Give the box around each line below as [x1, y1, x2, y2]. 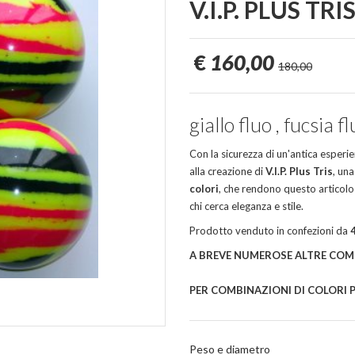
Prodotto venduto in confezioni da [189, 224, 350, 238]
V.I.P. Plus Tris [265, 165, 333, 178]
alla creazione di [189, 165, 265, 178]
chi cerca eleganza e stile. [189, 200, 303, 213]
